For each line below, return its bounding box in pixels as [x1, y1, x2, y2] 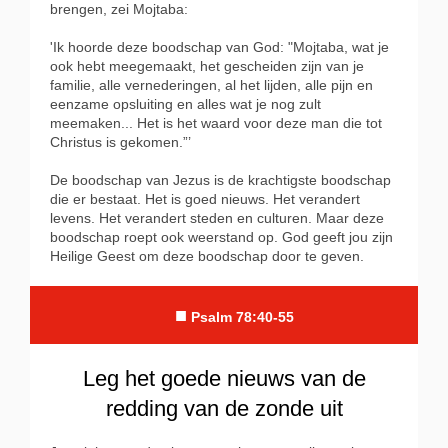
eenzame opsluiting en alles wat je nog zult [50, 96, 321, 113]
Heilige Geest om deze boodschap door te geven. [50, 248, 364, 265]
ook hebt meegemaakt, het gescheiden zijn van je [50, 58, 364, 75]
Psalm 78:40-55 [190, 309, 294, 326]
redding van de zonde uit [105, 396, 343, 422]
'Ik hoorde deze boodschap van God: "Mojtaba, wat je [50, 39, 389, 56]
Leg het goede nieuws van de [82, 366, 366, 392]
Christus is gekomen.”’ [50, 134, 191, 151]
